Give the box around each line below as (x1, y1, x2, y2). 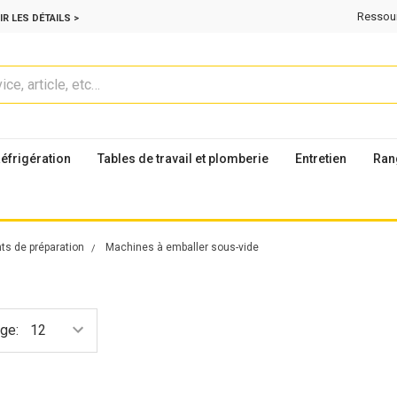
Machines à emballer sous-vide (105, 240, 259, 253)
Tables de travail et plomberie (97, 151, 269, 166)
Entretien (295, 151, 346, 166)
